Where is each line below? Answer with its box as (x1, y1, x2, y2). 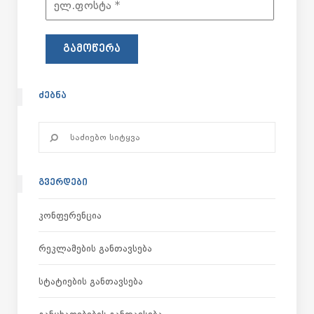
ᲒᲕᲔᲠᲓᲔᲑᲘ (39, 177, 88, 189)
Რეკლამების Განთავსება (39, 242, 152, 254)
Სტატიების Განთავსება (39, 275, 143, 287)
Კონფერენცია (39, 209, 102, 221)
